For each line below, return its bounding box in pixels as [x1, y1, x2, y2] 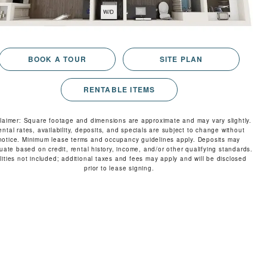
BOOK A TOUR [27, 54, 87, 65]
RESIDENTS [67, 5, 133, 20]
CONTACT [67, 41, 117, 55]
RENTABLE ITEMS [83, 84, 156, 95]
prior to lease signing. [84, 164, 154, 173]
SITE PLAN [159, 54, 203, 65]
